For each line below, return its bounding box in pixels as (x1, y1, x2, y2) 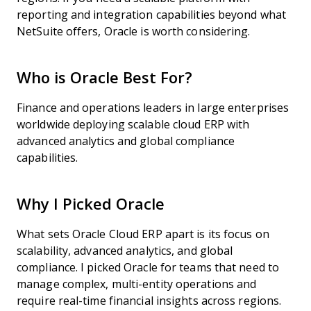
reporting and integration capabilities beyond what (17, 9, 286, 21)
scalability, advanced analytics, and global (17, 245, 233, 257)
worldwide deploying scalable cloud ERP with (17, 119, 250, 131)
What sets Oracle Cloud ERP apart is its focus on (17, 228, 269, 240)
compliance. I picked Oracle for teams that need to (17, 262, 280, 274)
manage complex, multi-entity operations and (17, 278, 257, 290)
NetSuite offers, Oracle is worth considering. (17, 26, 251, 37)
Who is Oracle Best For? (17, 69, 192, 87)
